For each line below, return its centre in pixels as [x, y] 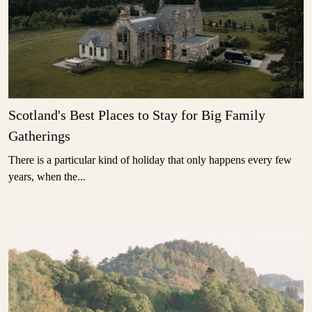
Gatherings [39, 135]
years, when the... [47, 176]
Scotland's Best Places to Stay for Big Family [137, 115]
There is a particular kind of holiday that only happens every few [150, 159]
